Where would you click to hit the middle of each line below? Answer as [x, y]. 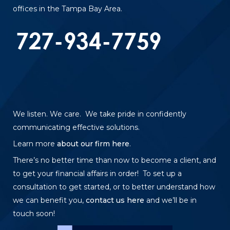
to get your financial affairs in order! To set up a [97, 173]
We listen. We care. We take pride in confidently [100, 114]
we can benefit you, [49, 200]
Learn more [35, 143]
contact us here [115, 200]
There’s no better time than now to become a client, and [114, 160]
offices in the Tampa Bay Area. [68, 9]
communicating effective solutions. [76, 127]
